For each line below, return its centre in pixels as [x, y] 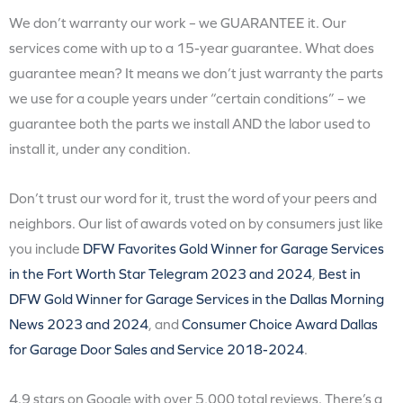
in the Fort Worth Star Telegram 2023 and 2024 [161, 274]
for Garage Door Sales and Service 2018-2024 [157, 349]
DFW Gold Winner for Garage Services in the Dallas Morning [197, 299]
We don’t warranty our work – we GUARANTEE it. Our [178, 23]
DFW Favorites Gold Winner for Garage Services [233, 249]
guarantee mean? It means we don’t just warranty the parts [196, 73]
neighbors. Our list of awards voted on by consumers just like [196, 224]
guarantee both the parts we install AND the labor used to [190, 124]
